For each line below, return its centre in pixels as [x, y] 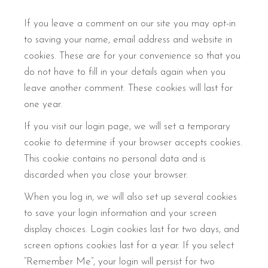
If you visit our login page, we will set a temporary [127, 127]
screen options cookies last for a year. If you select [129, 246]
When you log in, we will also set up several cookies [131, 197]
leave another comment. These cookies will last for [129, 88]
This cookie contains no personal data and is [115, 159]
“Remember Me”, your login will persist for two [120, 262]
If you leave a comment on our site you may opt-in [130, 24]
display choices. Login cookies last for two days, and [132, 229]
